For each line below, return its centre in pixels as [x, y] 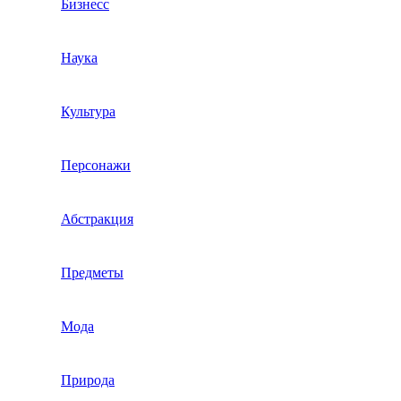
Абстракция [97, 219]
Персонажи [96, 166]
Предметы [92, 273]
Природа [88, 380]
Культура [88, 112]
